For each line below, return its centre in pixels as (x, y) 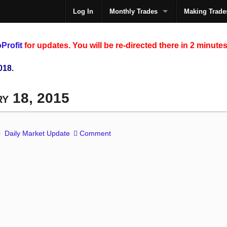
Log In (83, 11)
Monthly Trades (134, 11)
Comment (96, 133)
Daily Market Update (37, 133)
